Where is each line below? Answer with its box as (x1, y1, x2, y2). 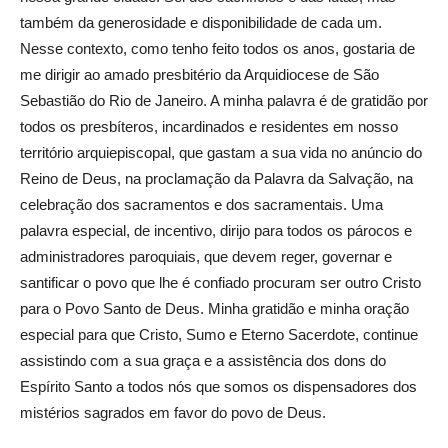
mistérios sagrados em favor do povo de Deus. (20, 403, 326, 421)
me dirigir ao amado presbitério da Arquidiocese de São (20, 65, 379, 83)
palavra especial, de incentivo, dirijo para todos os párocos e (20, 221, 412, 239)
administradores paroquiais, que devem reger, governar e (20, 247, 392, 265)
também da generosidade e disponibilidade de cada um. (20, 13, 382, 31)
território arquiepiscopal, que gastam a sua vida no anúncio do (20, 143, 422, 161)
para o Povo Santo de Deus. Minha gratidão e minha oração (20, 299, 409, 317)
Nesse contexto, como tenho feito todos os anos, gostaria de (20, 39, 415, 57)
